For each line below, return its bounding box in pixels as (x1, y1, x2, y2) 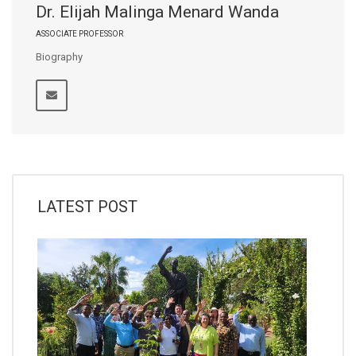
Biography (36, 51, 92, 63)
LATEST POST (37, 197, 137, 216)
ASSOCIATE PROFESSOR (36, 29, 123, 38)
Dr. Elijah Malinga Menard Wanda (36, 2, 279, 21)
